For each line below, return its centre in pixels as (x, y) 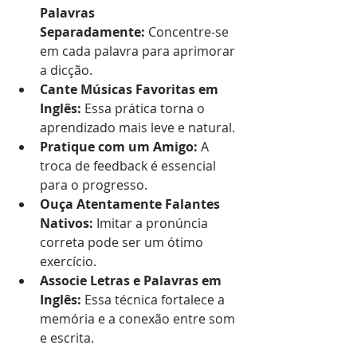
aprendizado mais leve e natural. (137, 127)
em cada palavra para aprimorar (139, 51)
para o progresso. (94, 184)
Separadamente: (92, 31)
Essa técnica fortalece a (155, 299)
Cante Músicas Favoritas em (131, 89)
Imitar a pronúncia (152, 223)
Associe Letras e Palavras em (132, 280)
